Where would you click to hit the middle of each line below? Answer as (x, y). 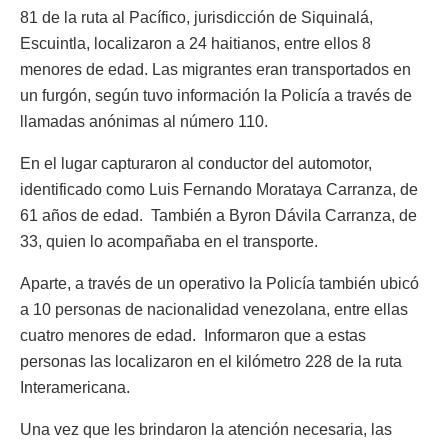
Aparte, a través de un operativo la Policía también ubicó (219, 284)
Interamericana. (75, 388)
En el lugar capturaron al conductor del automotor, (196, 164)
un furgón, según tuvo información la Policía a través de (216, 96)
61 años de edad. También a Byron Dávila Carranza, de (218, 216)
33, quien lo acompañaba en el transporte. (169, 242)
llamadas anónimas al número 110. (144, 122)
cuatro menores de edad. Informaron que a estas (193, 336)
